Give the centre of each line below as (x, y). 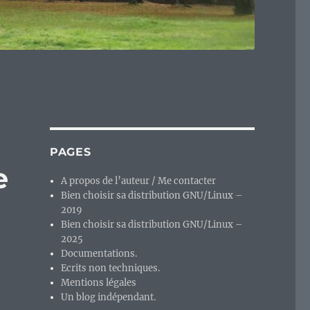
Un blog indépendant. (109, 298)
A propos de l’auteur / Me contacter (139, 181)
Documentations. (99, 254)
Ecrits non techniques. (111, 268)
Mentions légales (99, 283)
